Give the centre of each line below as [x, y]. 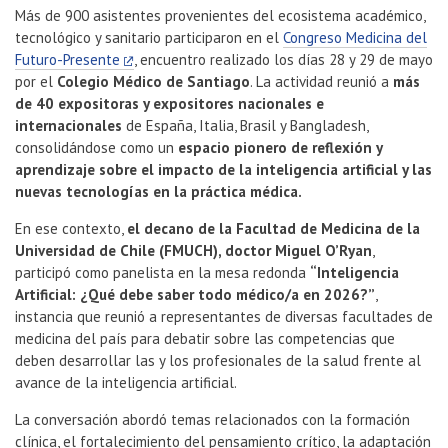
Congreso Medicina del [355, 38]
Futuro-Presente [67, 60]
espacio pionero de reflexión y [280, 148]
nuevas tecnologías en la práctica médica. [158, 192]
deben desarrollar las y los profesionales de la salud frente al [218, 361]
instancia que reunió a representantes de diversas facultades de [224, 317]
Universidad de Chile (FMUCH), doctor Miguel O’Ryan [193, 251]
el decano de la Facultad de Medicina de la [273, 229]
